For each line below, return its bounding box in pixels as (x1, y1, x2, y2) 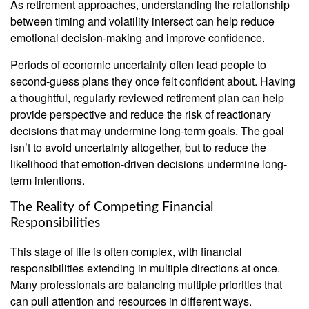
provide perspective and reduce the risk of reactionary (10, 106, 271, 122)
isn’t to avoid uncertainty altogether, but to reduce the (10, 139, 266, 155)
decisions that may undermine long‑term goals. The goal (10, 122, 284, 139)
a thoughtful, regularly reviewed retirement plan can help (10, 89, 284, 106)
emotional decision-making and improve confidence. (10, 29, 265, 46)
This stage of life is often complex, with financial (10, 243, 242, 260)
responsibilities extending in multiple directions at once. (10, 260, 280, 277)
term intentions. (10, 172, 88, 188)
